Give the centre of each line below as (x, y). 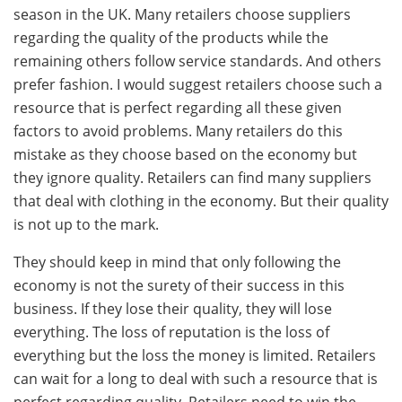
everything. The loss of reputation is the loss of (171, 332)
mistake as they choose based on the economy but (185, 155)
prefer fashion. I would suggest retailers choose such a (198, 85)
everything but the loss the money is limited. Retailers (195, 356)
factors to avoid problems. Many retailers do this (178, 131)
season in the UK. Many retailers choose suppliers (182, 15)
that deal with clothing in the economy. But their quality (201, 201)
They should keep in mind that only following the (177, 262)
